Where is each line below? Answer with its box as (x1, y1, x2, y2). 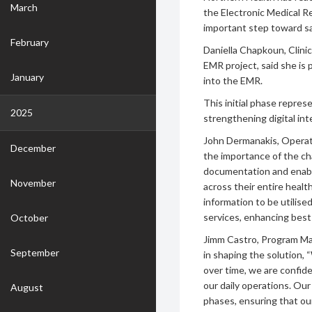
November (10, 177, 56, 189)
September (10, 247, 59, 258)
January (10, 71, 44, 83)
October (10, 212, 48, 224)
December (10, 142, 56, 154)
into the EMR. (203, 75, 263, 87)
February (10, 36, 49, 48)
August (10, 281, 43, 293)
